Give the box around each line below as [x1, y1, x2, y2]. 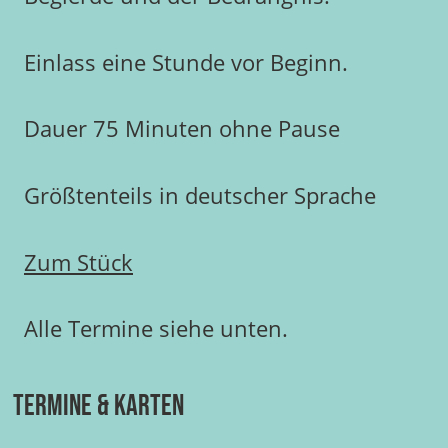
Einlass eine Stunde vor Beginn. [24, 46, 348, 78]
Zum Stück [24, 246, 133, 278]
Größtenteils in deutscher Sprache [24, 180, 376, 212]
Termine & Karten [12, 389, 184, 425]
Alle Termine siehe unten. [24, 313, 288, 345]
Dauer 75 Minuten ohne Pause [24, 113, 340, 145]
